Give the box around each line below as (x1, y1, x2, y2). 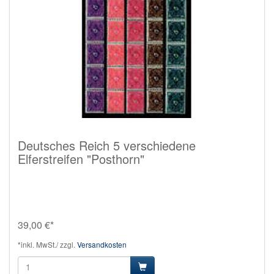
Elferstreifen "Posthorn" (18, 149, 144, 168)
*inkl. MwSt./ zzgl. (18, 239, 77, 250)
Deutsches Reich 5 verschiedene (18, 136, 196, 154)
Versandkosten (77, 239, 127, 250)
